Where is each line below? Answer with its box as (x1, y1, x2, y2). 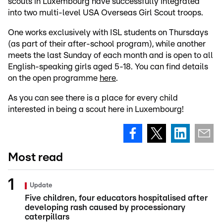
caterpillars (25, 212, 69, 221)
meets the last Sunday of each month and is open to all (8, 51, 213, 59)
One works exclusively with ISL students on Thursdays (8, 28, 208, 37)
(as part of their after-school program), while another (8, 39, 206, 48)
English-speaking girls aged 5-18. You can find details (8, 62, 208, 71)
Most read (8, 151, 63, 164)
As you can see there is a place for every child (8, 93, 178, 102)
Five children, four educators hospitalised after (25, 193, 208, 202)
